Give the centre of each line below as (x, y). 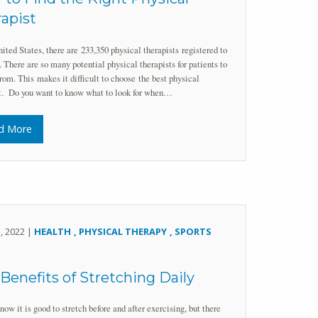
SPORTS (193, 232)
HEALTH (53, 232)
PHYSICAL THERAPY (123, 232)
